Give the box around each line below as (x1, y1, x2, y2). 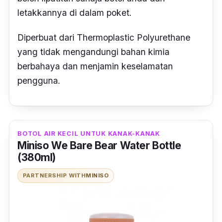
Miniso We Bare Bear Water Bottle (17, 139, 181, 152)
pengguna (17, 75, 58, 86)
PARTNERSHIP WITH (23, 171, 86, 179)
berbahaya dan (17, 60, 80, 71)
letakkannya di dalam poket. (17, 7, 134, 18)
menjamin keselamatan (80, 60, 173, 71)
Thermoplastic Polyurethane (77, 32, 190, 43)
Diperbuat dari (17, 32, 77, 43)
